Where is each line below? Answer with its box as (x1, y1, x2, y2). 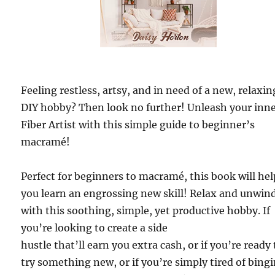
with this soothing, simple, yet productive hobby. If (21, 204, 271, 217)
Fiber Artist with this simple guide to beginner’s (21, 118, 255, 131)
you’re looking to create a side (21, 222, 168, 234)
